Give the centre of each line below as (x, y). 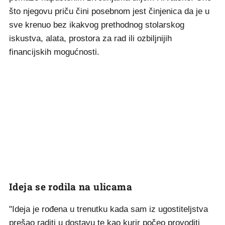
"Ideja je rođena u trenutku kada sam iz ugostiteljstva (108, 209)
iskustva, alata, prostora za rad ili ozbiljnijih (90, 38)
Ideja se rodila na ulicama (71, 187)
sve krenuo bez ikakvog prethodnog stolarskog (97, 25)
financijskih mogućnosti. (54, 52)
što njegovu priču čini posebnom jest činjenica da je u (109, 11)
